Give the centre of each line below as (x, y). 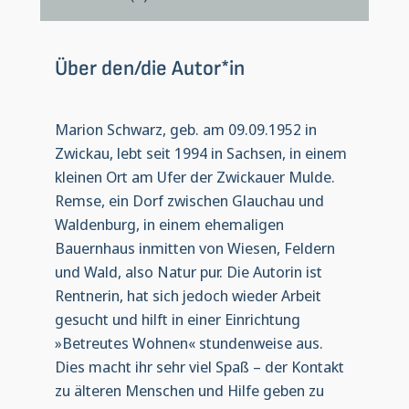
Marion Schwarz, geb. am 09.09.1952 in (185, 130)
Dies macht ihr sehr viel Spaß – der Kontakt (199, 367)
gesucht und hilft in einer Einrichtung (177, 320)
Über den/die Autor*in (149, 69)
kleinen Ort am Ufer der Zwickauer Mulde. (194, 177)
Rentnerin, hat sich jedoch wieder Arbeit (188, 296)
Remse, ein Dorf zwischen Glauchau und (189, 201)
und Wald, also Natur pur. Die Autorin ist (188, 272)
